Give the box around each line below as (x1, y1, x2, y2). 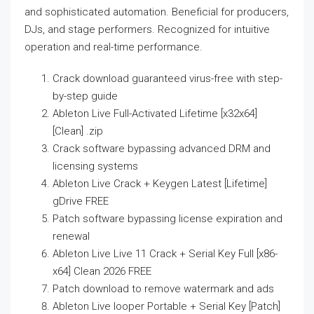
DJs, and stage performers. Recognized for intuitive (25, 23, 270, 36)
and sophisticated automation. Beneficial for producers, (25, 6, 289, 18)
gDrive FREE (53, 195, 109, 207)
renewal (53, 230, 90, 243)
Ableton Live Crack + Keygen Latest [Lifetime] (53, 177, 267, 190)
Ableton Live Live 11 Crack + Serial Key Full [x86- (53, 247, 278, 260)
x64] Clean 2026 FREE (53, 265, 151, 278)
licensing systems (53, 160, 138, 172)
